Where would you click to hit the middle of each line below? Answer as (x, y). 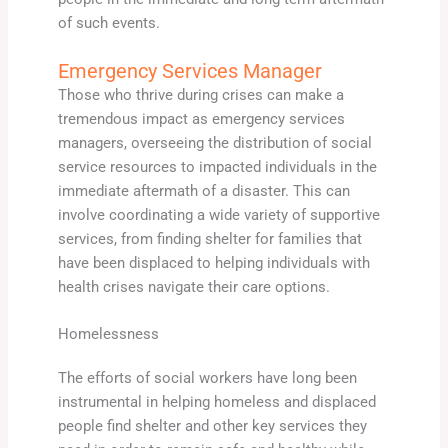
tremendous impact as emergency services (201, 118)
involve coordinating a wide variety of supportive (218, 214)
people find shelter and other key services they (212, 425)
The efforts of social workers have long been (207, 377)
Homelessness (108, 333)
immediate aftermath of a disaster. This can (203, 190)
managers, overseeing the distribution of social (214, 142)
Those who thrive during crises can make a (200, 94)
